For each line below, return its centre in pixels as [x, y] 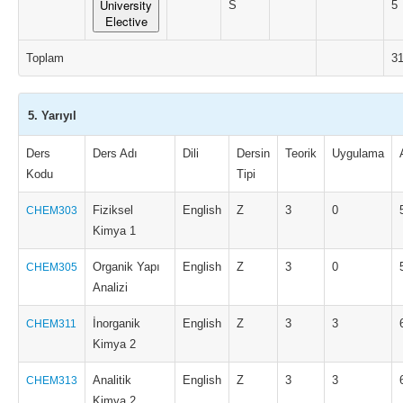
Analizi [110, 287]
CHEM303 [52, 210]
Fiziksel [113, 210]
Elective [126, 21]
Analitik [112, 380]
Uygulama [358, 153]
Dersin [253, 153]
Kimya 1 [114, 231]
